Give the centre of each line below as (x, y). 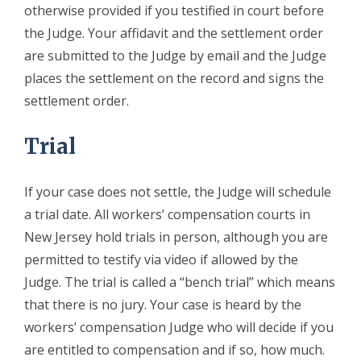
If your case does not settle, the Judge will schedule (178, 191)
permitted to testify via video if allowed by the (161, 259)
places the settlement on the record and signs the (174, 78)
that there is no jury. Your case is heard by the (163, 304)
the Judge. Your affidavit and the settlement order (174, 33)
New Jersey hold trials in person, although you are (176, 237)
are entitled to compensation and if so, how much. (174, 349)
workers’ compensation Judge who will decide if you (179, 327)
